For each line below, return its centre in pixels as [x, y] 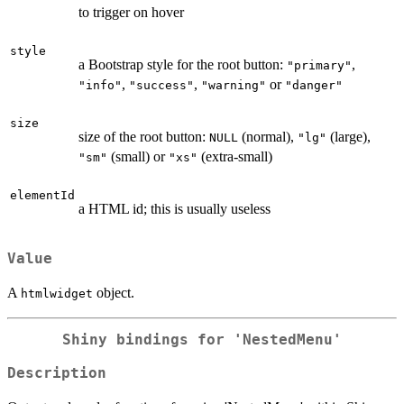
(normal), [268, 136]
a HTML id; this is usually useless [174, 208]
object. [114, 293]
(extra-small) [235, 156]
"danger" [314, 85]
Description [57, 373]
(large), [349, 136]
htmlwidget [57, 294]
